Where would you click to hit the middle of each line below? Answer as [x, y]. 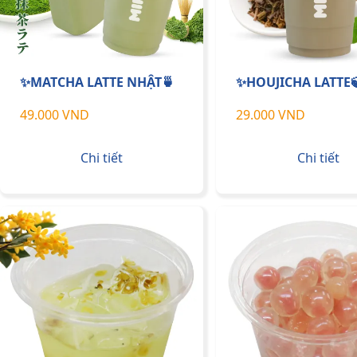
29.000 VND [271, 115]
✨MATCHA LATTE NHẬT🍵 [97, 82]
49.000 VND [55, 115]
